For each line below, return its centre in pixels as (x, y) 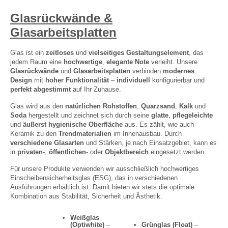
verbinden (148, 71)
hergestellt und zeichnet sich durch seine (90, 115)
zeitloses (61, 53)
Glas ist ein (28, 53)
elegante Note (129, 62)
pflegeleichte (193, 115)
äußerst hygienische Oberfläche (73, 124)
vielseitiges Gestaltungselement (139, 53)
